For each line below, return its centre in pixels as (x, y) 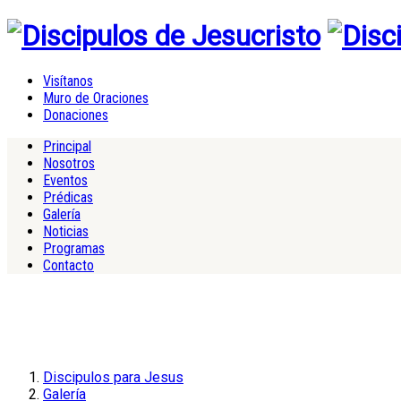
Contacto (68, 265)
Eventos (65, 180)
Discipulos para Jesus (113, 377)
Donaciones (76, 115)
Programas (74, 248)
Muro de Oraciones (96, 98)
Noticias (66, 231)
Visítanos (68, 81)
